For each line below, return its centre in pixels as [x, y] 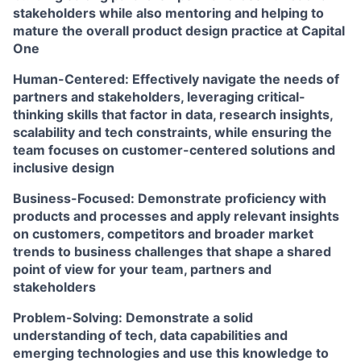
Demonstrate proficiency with [232, 198]
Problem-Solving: [69, 317]
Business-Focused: [75, 198]
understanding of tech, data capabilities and [150, 335]
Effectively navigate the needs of [236, 79]
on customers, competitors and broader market [163, 233]
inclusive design [64, 167]
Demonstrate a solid [189, 317]
